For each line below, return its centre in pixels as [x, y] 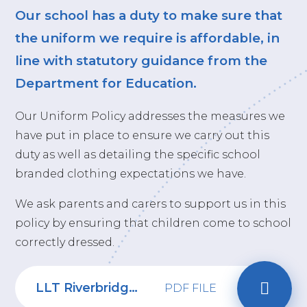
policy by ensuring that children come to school [153, 223]
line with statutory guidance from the [142, 60]
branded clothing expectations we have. [131, 174]
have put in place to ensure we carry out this [143, 136]
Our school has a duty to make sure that [149, 15]
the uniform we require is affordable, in [148, 38]
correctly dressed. [66, 243]
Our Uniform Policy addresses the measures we [150, 116]
